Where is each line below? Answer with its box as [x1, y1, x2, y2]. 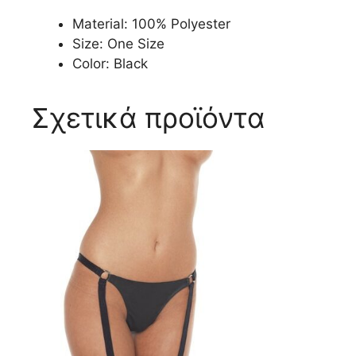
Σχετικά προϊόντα [32, 101, 265, 135]
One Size [103, 36, 164, 52]
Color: [72, 56, 110, 72]
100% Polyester [128, 16, 230, 33]
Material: [72, 16, 128, 33]
